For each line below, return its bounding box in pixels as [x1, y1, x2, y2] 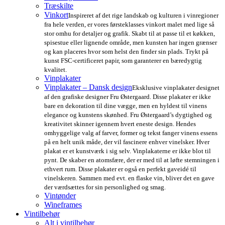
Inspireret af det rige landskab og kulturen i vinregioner [68, 12, 218, 20]
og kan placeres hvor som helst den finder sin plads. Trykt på [44, 48, 208, 56]
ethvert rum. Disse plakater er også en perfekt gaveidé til [44, 165, 196, 173]
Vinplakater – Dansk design [44, 83, 132, 92]
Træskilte [44, 2, 73, 11]
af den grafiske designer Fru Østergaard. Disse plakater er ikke [44, 93, 211, 101]
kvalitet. [44, 66, 67, 74]
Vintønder [44, 191, 76, 200]
